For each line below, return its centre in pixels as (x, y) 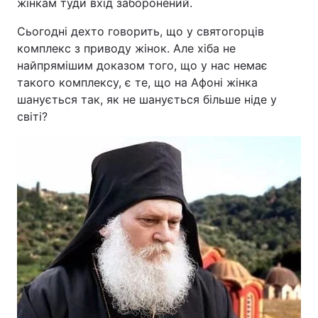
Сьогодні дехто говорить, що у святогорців (141, 31)
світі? (32, 116)
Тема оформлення (70, 23)
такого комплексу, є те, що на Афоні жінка (137, 82)
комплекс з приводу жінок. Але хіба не (126, 48)
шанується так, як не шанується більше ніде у (147, 99)
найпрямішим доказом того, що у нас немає (142, 65)
